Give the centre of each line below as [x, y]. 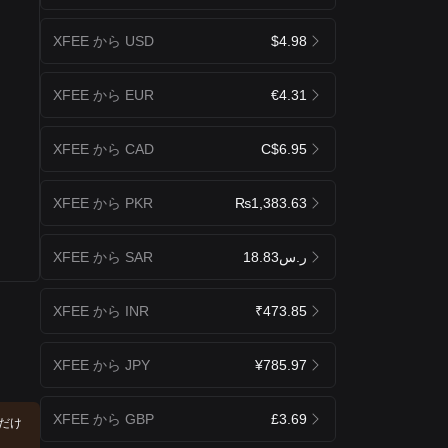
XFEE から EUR [103, 94]
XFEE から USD [103, 40]
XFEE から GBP [103, 418]
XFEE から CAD [103, 148]
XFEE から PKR [103, 202]
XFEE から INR [101, 310]
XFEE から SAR [103, 256]
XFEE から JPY [101, 364]
